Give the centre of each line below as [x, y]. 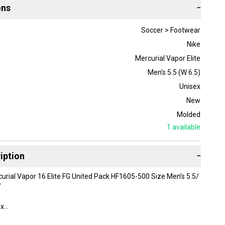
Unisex [190, 86]
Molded [188, 114]
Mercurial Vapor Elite [167, 58]
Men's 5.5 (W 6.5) [174, 72]
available [185, 127]
